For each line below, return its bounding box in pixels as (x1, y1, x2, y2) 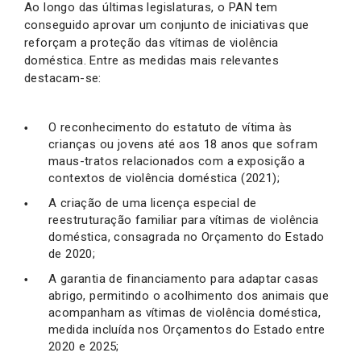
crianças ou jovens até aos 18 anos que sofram (48, 136, 317, 151)
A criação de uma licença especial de (48, 195, 257, 210)
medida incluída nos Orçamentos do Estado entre (48, 322, 326, 337)
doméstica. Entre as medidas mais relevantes (24, 52, 280, 68)
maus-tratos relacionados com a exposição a (48, 153, 305, 168)
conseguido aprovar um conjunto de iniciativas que (24, 17, 309, 32)
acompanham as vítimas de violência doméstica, (48, 305, 321, 320)
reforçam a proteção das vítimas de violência (24, 35, 279, 50)
